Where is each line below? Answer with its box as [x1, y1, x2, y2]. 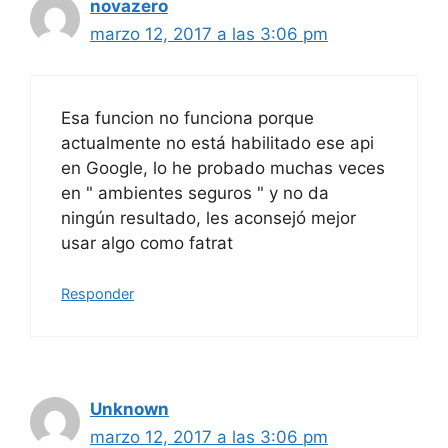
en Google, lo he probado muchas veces [61, 157, 385, 178]
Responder [61, 285, 134, 303]
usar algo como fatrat [61, 232, 233, 253]
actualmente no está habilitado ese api [61, 132, 374, 153]
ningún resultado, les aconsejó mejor [61, 207, 356, 228]
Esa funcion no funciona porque [61, 107, 314, 128]
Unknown [90, 399, 169, 420]
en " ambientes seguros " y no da [61, 182, 329, 203]
